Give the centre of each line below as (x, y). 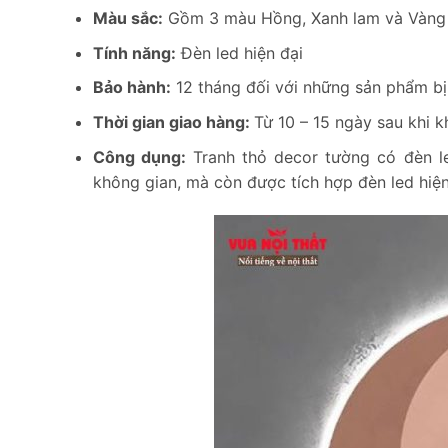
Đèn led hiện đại (239, 52)
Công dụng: (139, 156)
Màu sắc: (127, 18)
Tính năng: (134, 52)
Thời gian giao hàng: (173, 121)
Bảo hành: (131, 87)
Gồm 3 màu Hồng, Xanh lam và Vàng (304, 18)
